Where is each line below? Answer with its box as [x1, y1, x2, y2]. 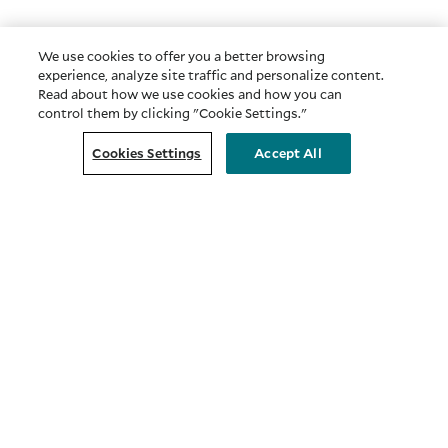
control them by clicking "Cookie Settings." [38, 104, 308, 122]
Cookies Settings [92, 144, 202, 162]
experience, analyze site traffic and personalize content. [38, 66, 385, 84]
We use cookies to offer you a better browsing [38, 47, 326, 65]
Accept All [254, 144, 322, 162]
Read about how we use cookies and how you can [38, 85, 343, 103]
